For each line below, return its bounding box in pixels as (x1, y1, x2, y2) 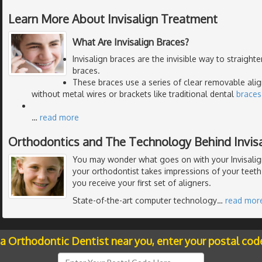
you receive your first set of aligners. (73, 177, 211, 188)
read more (40, 112, 79, 122)
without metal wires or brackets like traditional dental (32, 88, 236, 99)
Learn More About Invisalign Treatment (8, 11, 218, 26)
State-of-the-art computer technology (73, 195, 217, 205)
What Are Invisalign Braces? (73, 36, 189, 48)
